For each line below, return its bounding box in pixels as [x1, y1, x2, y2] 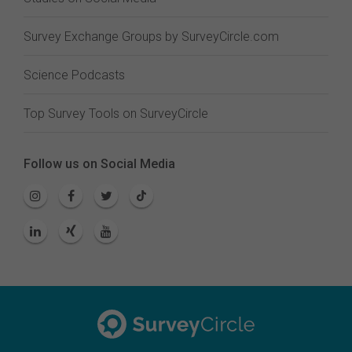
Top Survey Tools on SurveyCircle [24, 106, 208, 121]
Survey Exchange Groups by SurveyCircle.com [24, 29, 279, 44]
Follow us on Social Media [24, 156, 175, 171]
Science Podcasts [24, 68, 125, 82]
